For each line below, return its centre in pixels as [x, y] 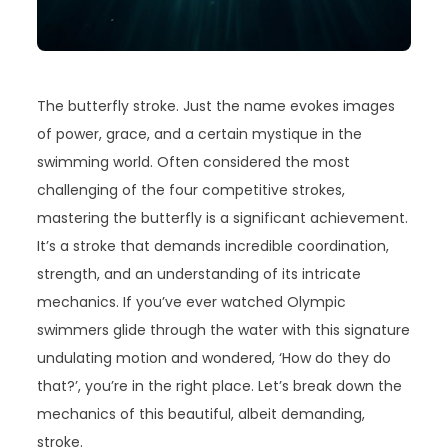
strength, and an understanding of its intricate [199, 274]
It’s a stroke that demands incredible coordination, [213, 246]
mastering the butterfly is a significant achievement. [223, 218]
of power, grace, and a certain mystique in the [200, 134]
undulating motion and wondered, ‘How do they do [214, 358]
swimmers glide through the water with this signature [224, 330]
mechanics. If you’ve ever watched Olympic [192, 302]
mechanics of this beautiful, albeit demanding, [201, 414]
